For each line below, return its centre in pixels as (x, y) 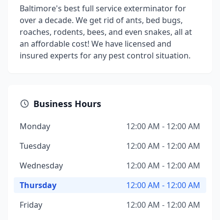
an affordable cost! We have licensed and (96, 44)
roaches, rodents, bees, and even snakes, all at (106, 32)
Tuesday (35, 146)
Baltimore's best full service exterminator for (103, 8)
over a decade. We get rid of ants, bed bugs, (101, 20)
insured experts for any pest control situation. (105, 55)
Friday (31, 205)
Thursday (38, 185)
